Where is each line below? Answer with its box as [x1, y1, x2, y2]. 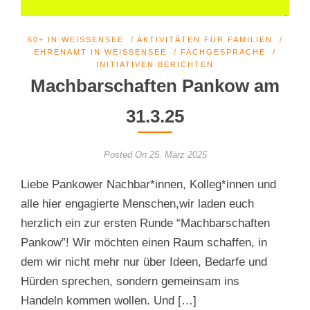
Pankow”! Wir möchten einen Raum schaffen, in [21, 236, 267, 250]
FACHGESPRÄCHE [181, 47, 266, 56]
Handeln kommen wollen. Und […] [21, 294, 197, 308]
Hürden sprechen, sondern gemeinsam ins [21, 275, 239, 289]
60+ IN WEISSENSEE [27, 35, 118, 44]
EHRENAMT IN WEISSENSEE [34, 47, 161, 56]
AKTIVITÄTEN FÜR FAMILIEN [136, 35, 273, 44]
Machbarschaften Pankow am [30, 75, 280, 96]
